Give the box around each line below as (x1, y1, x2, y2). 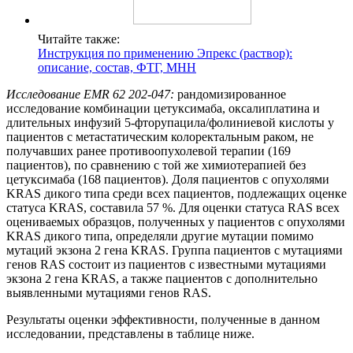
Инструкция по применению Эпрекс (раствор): (38, 46, 292, 61)
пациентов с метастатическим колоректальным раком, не (6, 130, 314, 144)
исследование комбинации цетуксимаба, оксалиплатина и (6, 102, 320, 116)
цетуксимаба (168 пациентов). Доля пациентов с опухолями (6, 173, 329, 187)
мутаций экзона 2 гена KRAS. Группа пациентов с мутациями (6, 243, 343, 258)
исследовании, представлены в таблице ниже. (6, 327, 255, 341)
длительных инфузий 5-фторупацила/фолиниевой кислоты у (6, 116, 334, 130)
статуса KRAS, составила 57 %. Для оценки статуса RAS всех (6, 201, 340, 215)
